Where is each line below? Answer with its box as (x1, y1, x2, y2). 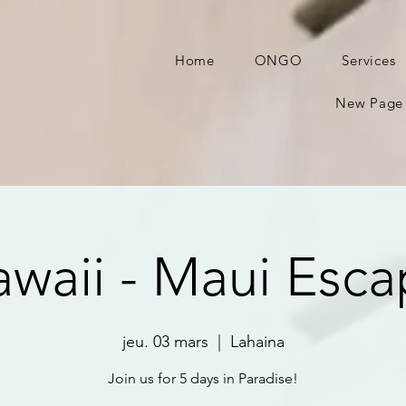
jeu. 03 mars (121, 332, 208, 352)
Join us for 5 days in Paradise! (108, 370, 298, 387)
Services (342, 52, 396, 69)
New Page (335, 94, 403, 111)
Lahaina (229, 332, 285, 352)
